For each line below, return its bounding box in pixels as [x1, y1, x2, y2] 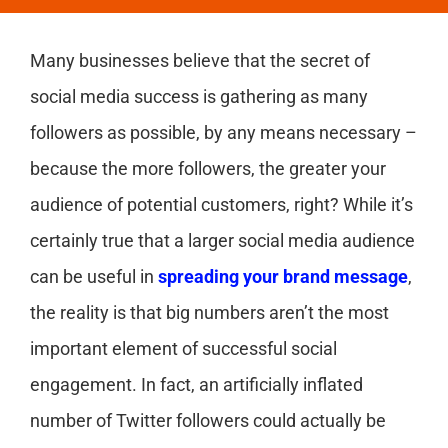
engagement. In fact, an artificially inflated [30, 374, 363, 395]
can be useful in [30, 266, 158, 287]
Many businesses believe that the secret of [30, 50, 370, 71]
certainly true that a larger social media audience [30, 230, 415, 251]
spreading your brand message [158, 266, 408, 287]
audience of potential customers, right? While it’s [30, 194, 413, 215]
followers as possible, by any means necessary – [30, 122, 417, 143]
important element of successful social [30, 338, 337, 359]
